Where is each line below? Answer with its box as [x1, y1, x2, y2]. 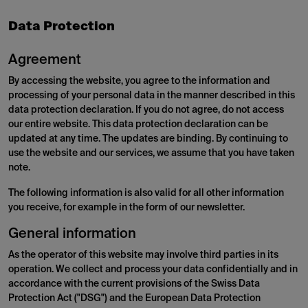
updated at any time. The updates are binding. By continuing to [8, 134, 288, 144]
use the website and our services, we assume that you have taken [8, 148, 294, 159]
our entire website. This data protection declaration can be [8, 120, 268, 130]
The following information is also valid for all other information [8, 188, 284, 199]
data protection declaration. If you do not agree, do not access [8, 105, 284, 115]
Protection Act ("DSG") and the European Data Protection [8, 294, 261, 304]
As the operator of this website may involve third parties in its [8, 250, 278, 261]
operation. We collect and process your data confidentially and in [8, 265, 298, 275]
